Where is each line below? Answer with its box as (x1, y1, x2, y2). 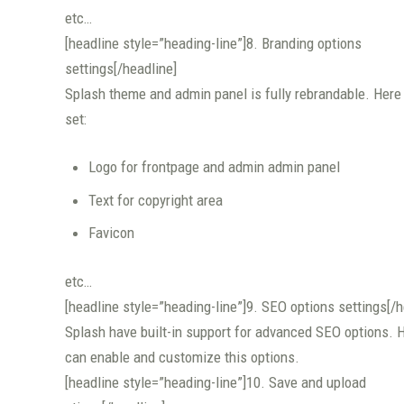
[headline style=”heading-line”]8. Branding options (65, 33, 362, 52)
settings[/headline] (65, 59, 177, 78)
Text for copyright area (87, 190, 223, 209)
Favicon (87, 224, 134, 243)
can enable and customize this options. (65, 347, 299, 366)
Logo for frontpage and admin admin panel (87, 158, 340, 177)
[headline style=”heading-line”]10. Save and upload (65, 372, 366, 391)
